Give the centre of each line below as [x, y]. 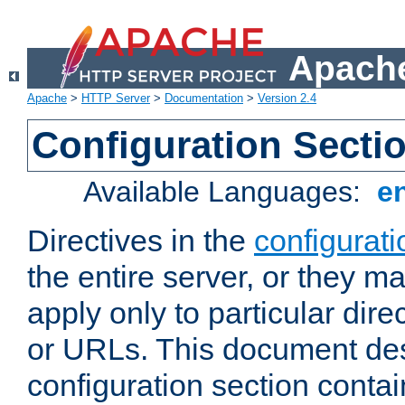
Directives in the [141, 241]
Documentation [204, 99]
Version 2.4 [287, 99]
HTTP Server [116, 99]
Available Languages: [226, 192]
